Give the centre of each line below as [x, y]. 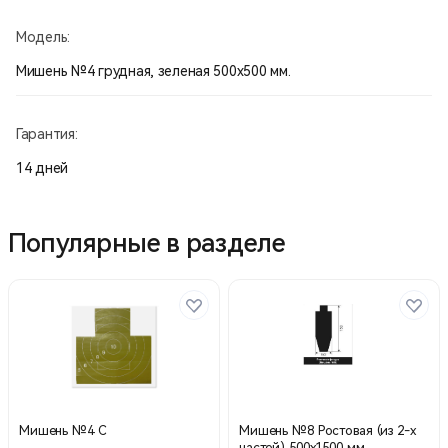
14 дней [42, 167]
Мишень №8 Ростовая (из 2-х [327, 430]
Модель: [43, 36]
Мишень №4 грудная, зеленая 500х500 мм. [153, 70]
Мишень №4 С [63, 430]
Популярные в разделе [147, 242]
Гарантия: [47, 133]
